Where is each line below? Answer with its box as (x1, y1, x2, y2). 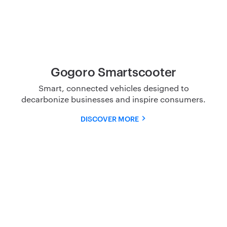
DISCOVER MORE (80, 113, 139, 123)
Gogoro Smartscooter (50, 63, 177, 80)
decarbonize (21, 93, 71, 104)
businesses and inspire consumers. (71, 93, 206, 104)
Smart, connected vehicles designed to (38, 82, 189, 93)
